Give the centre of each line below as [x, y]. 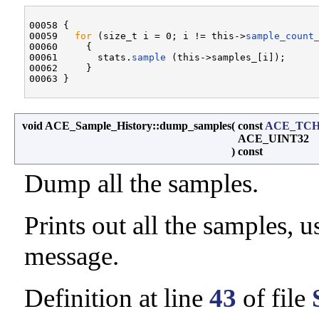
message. [72, 256]
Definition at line [117, 298]
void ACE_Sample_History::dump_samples [127, 126]
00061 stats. [80, 58]
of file [274, 298]
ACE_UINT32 [275, 139]
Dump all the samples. [141, 184]
